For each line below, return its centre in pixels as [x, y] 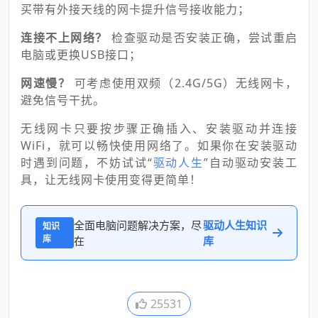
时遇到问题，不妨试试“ [87, 162]
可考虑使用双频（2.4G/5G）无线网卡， [186, 83]
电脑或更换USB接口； [81, 54]
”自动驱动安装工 [251, 162]
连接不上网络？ [66, 37]
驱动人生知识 [235, 225]
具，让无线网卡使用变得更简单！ [111, 179]
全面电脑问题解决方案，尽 [137, 225]
